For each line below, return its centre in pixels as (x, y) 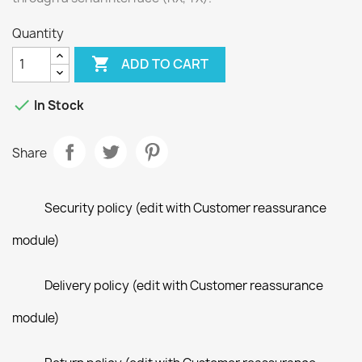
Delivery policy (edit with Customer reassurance (184, 285)
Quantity (38, 33)
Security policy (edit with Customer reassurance (185, 208)
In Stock (58, 105)
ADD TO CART (165, 64)
